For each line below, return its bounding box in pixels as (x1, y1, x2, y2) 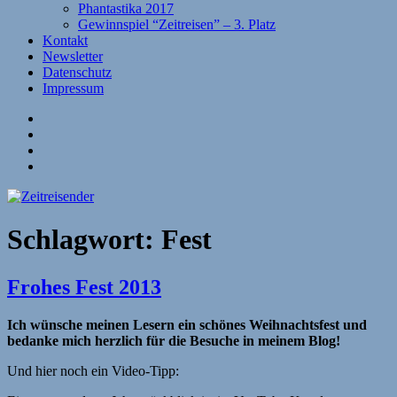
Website (42, 110, 86, 125)
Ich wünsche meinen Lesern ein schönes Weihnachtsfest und (7, 316, 367, 332)
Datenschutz (43, 65, 112, 80)
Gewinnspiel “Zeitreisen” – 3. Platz (78, 17, 276, 32)
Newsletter (43, 49, 103, 64)
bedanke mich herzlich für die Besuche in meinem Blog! (7, 332, 340, 348)
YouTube (42, 158, 93, 173)
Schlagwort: (7, 223, 161, 256)
